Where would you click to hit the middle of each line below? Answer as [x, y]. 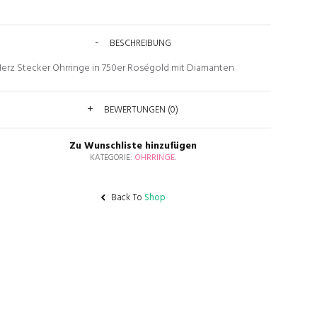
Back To [126, 198]
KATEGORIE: [112, 158]
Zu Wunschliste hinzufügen [133, 146]
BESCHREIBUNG [140, 44]
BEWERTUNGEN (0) [142, 110]
